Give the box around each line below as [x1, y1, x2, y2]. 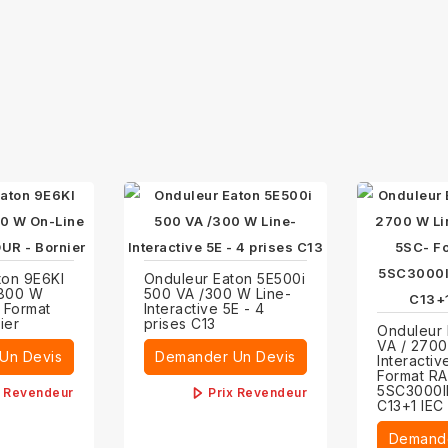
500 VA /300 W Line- [143, 285, 292, 303]
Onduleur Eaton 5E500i [143, 270, 306, 288]
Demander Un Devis [155, 348, 296, 366]
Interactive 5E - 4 [143, 300, 265, 318]
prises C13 [143, 315, 216, 333]
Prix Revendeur [208, 385, 308, 401]
